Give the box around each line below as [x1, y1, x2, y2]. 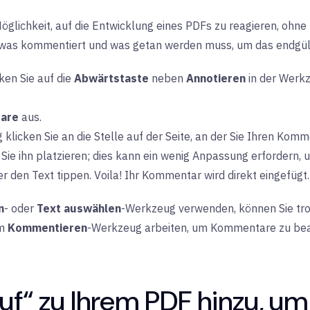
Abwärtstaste [74, 71, 149, 85]
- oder [4, 201, 37, 215]
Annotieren [186, 71, 246, 85]
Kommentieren [8, 221, 87, 235]
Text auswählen [37, 201, 121, 215]
